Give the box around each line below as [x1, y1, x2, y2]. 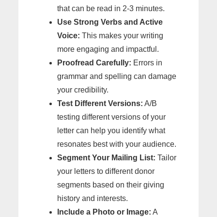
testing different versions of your [57, 113, 166, 122]
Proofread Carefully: [57, 59, 131, 67]
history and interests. [57, 194, 128, 203]
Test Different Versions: [57, 99, 143, 108]
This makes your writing [80, 31, 163, 40]
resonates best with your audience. [57, 140, 176, 149]
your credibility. [57, 86, 108, 94]
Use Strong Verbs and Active [57, 18, 163, 27]
